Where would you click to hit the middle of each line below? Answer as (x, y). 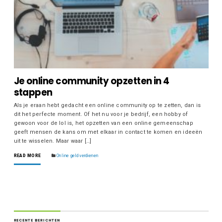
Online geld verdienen (77, 155)
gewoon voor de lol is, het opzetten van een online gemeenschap (103, 123)
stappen (33, 92)
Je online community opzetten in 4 (91, 81)
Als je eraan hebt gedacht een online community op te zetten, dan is (107, 105)
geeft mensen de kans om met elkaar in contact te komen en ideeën (108, 132)
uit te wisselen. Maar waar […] (52, 141)
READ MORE (27, 155)
